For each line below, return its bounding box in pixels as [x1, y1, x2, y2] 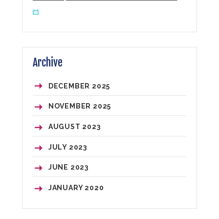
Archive [32, 55, 63, 69]
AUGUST [48, 123, 83, 131]
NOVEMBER [48, 102, 93, 110]
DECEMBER [48, 82, 92, 90]
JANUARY [48, 184, 85, 192]
